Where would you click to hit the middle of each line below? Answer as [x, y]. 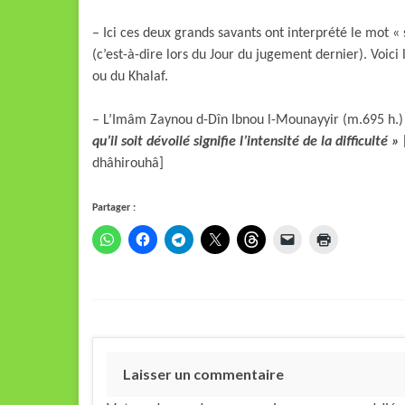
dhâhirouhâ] [128, 163]
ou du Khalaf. [130, 76]
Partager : [114, 207]
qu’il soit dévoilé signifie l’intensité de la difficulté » [246, 141]
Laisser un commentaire [203, 373]
